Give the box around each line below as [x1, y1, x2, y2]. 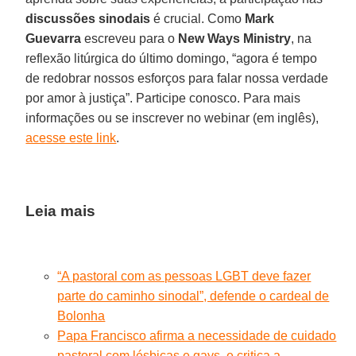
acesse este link [25, 131, 117, 145]
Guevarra [25, 32, 82, 46]
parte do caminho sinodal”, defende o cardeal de [57, 289, 330, 304]
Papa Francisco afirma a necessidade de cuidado [57, 329, 337, 343]
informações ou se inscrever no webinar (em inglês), [25, 111, 319, 126]
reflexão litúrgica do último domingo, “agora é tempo [25, 52, 318, 66]
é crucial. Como [150, 12, 246, 26]
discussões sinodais [25, 12, 151, 26]
